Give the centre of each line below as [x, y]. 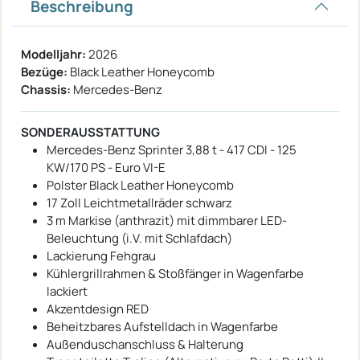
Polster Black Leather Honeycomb [140, 185]
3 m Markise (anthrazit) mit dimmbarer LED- [167, 220]
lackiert [67, 291]
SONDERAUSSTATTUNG [90, 132]
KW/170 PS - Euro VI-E [106, 167]
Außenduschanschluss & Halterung [145, 344]
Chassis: [46, 89]
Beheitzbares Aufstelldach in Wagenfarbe [162, 326]
